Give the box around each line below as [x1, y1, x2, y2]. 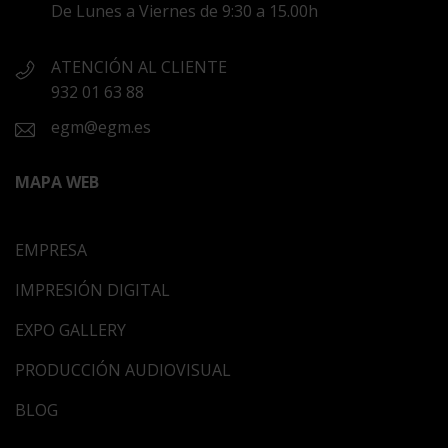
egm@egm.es [51, 115, 151, 138]
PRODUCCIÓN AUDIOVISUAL [15, 359, 231, 381]
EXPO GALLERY [15, 319, 126, 341]
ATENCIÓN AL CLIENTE [51, 55, 227, 78]
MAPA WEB [15, 171, 99, 194]
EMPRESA [15, 239, 87, 261]
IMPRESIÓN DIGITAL [15, 279, 170, 301]
